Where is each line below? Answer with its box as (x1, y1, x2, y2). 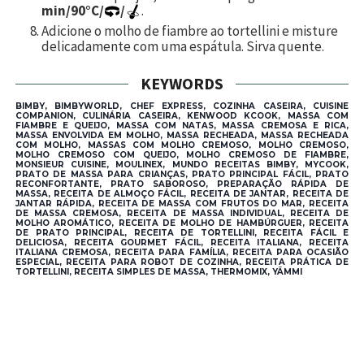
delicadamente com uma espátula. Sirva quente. (41, 37, 324, 56)
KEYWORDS (141, 73, 223, 94)
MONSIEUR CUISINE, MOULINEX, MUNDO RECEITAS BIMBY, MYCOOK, (15, 159, 349, 171)
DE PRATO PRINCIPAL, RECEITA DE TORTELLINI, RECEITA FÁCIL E (15, 227, 349, 239)
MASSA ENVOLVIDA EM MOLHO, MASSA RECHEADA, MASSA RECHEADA (15, 130, 349, 141)
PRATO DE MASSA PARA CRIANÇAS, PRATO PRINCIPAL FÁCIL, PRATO (15, 169, 349, 180)
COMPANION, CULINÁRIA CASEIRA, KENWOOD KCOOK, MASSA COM (15, 110, 349, 122)
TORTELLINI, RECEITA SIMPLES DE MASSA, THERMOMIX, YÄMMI (15, 266, 302, 278)
